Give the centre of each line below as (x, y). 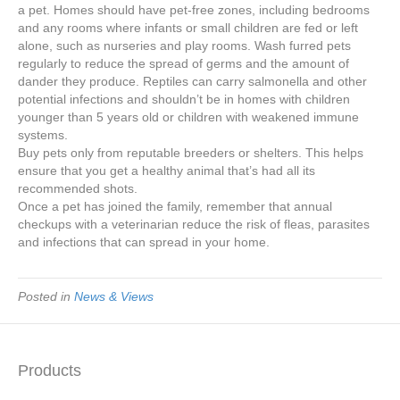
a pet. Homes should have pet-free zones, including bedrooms (194, 10)
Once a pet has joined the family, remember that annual (175, 206)
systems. (43, 135)
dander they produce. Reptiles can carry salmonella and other (192, 81)
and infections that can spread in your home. (144, 242)
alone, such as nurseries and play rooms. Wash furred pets (184, 46)
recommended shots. (78, 188)
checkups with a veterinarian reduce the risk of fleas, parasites (194, 224)
